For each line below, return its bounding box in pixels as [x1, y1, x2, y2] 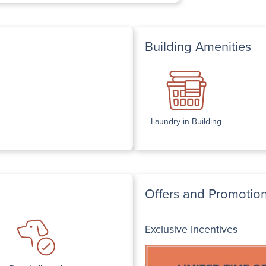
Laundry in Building [151, 115, 221, 128]
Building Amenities [145, 36, 251, 56]
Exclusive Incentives [145, 221, 237, 237]
